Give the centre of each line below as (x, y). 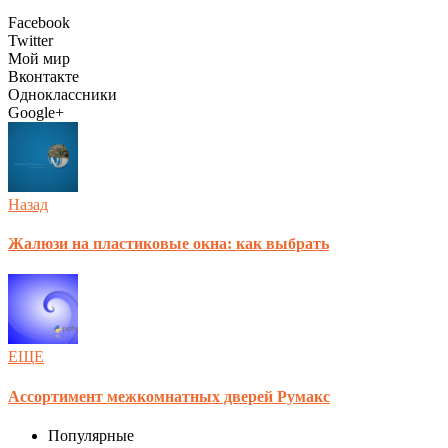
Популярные (91, 435)
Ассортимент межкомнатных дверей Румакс (169, 396)
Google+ (36, 112)
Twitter (30, 40)
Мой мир (39, 58)
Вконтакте (43, 76)
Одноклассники (62, 94)
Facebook (39, 22)
